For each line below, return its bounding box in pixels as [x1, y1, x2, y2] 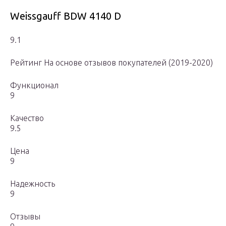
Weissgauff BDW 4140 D [10, 10, 121, 22]
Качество [10, 114, 44, 123]
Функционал [10, 81, 59, 90]
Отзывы [10, 212, 40, 221]
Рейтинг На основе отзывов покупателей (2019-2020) [10, 58, 213, 68]
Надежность [10, 179, 55, 189]
